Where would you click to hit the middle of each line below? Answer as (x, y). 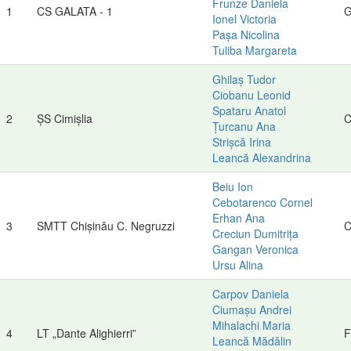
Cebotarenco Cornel (262, 202)
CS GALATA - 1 (75, 11)
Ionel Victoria (244, 18)
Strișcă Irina (242, 141)
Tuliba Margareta (255, 50)
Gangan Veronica (255, 249)
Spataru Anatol (249, 110)
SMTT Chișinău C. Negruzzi (106, 225)
